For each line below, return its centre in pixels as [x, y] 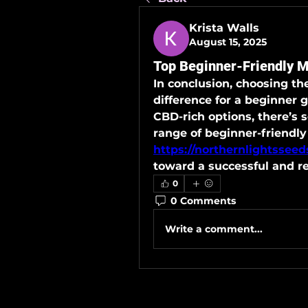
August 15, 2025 [228, 42]
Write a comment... [214, 229]
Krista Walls [224, 28]
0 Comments [203, 200]
